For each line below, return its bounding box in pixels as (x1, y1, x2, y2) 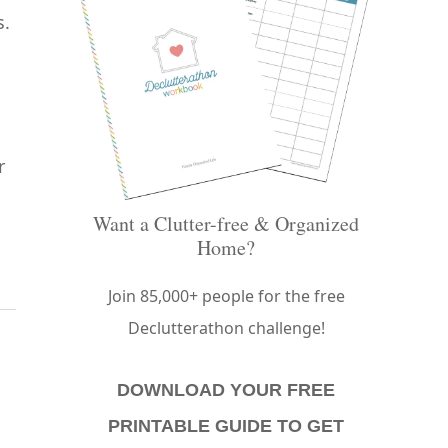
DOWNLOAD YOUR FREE (117, 379, 335, 400)
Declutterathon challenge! (127, 316, 325, 339)
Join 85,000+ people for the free (107, 284, 345, 307)
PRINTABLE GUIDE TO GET (108, 415, 344, 436)
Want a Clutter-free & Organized (93, 209, 359, 237)
